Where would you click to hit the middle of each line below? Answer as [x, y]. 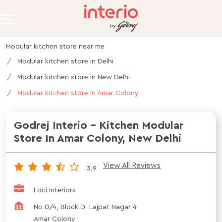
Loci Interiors [55, 191]
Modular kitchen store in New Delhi [74, 78]
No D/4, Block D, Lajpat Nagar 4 [85, 207]
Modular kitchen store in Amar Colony [78, 93]
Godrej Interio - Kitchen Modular [99, 126]
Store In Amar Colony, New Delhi [98, 139]
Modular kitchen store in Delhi [65, 62]
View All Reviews [132, 166]
